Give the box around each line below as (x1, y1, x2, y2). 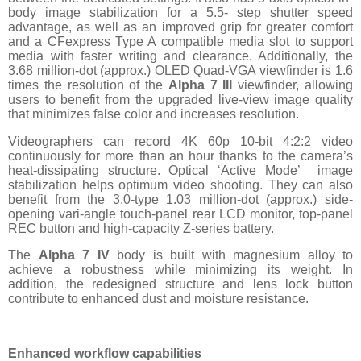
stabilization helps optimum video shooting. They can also (8, 177, 353, 192)
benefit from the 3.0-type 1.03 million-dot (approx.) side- (8, 192, 353, 206)
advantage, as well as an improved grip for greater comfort (8, 19, 353, 34)
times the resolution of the (8, 77, 168, 92)
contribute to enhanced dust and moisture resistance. (8, 292, 309, 306)
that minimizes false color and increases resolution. (8, 106, 299, 121)
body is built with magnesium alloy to (109, 248, 353, 263)
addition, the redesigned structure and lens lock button (8, 277, 353, 292)
